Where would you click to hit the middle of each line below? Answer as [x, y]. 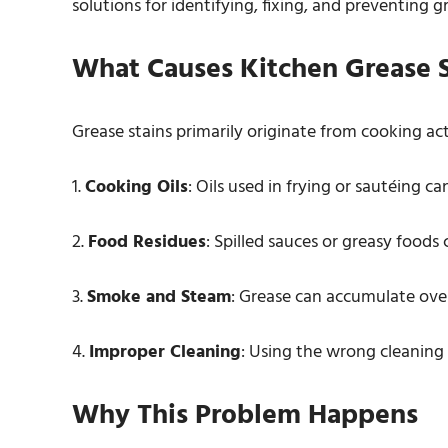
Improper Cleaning [165, 352]
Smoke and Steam [159, 297]
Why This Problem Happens [245, 415]
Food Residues [147, 242]
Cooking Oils [136, 187]
